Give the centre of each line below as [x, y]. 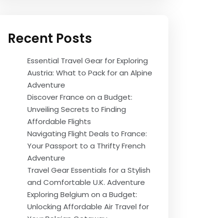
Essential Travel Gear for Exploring [88, 61]
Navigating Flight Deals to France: [87, 134]
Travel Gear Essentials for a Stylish [89, 170]
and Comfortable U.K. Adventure [86, 182]
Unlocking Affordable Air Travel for [88, 207]
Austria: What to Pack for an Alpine [90, 73]
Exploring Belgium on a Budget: [82, 194]
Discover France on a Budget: [80, 97]
